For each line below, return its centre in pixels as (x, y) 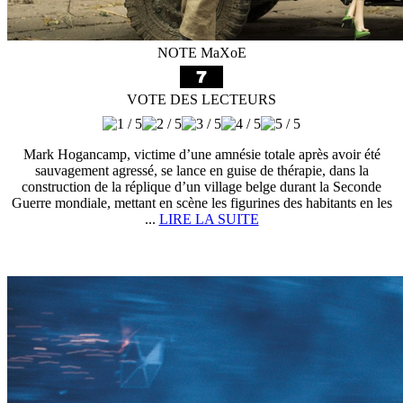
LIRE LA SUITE (209, 219)
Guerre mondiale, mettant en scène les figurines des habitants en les (201, 203)
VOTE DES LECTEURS (201, 99)
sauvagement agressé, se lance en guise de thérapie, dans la (201, 170)
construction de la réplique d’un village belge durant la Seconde (201, 187)
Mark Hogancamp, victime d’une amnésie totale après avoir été (201, 154)
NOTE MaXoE (201, 53)
